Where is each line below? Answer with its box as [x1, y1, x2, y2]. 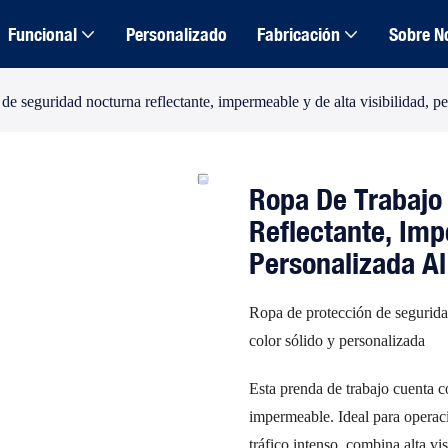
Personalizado [125, 22, 227, 45]
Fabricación [256, 22, 340, 45]
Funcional [7, 22, 77, 45]
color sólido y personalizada [249, 330, 425, 350]
